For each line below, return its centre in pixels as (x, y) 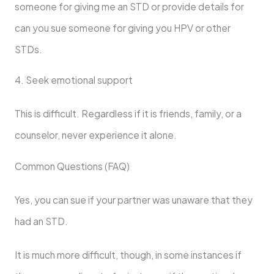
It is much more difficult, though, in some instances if (128, 254)
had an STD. (42, 221)
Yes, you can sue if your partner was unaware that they (133, 199)
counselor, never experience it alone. (96, 135)
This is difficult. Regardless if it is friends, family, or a (128, 114)
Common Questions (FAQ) (73, 166)
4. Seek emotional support (74, 80)
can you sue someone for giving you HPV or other (122, 28)
